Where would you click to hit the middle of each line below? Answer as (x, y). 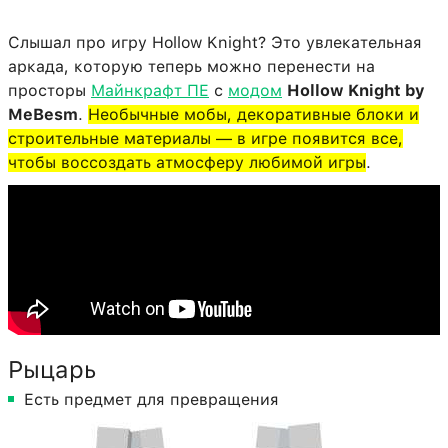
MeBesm (43, 115)
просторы (49, 91)
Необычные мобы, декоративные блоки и (253, 115)
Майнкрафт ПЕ (150, 91)
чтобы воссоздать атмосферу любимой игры (187, 163)
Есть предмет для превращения (151, 400)
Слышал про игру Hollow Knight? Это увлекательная (215, 43)
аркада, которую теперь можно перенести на (191, 67)
